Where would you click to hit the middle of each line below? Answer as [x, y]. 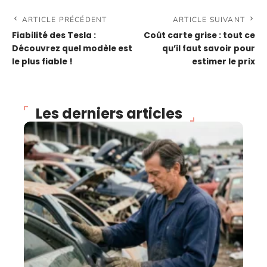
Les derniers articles [109, 114]
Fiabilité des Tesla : [54, 35]
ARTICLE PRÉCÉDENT [65, 20]
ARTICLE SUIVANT [209, 20]
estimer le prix [223, 62]
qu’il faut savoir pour [209, 49]
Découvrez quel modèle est [72, 49]
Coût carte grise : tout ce [199, 35]
